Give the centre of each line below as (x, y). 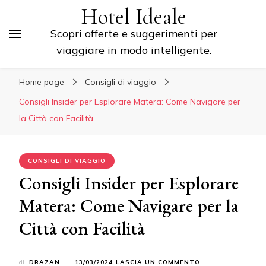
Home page (42, 82)
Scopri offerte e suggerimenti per (134, 34)
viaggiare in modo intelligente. (134, 50)
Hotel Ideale (134, 17)
